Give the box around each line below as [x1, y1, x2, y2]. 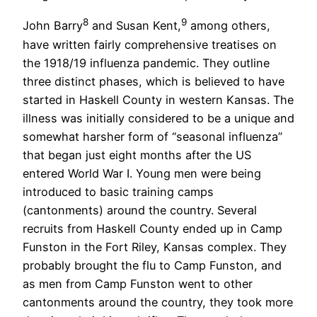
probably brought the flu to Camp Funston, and [23, 258, 282, 272]
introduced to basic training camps [23, 184, 214, 199]
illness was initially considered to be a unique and [23, 110, 294, 125]
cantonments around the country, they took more [23, 294, 293, 309]
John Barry [23, 18, 83, 33]
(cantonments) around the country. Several [23, 202, 257, 217]
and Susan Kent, [88, 18, 181, 33]
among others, [187, 18, 270, 33]
